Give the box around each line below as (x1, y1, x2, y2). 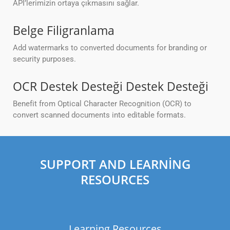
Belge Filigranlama (13, 22, 114, 39)
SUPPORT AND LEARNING (40, 156, 190, 173)
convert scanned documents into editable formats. (13, 110, 186, 120)
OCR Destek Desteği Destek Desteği (13, 78, 208, 95)
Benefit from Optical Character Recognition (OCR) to (13, 99, 191, 109)
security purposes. (13, 54, 76, 64)
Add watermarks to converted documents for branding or (13, 43, 207, 53)
